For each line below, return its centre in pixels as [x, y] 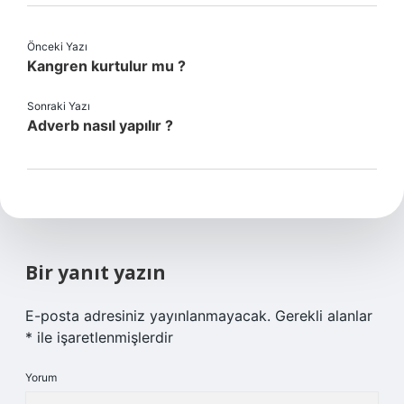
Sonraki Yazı [59, 106]
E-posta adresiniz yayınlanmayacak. [148, 316]
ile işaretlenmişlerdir [103, 337]
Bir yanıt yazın [96, 272]
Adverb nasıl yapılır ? [100, 125]
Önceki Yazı [57, 46]
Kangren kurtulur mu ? [106, 66]
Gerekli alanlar [324, 316]
